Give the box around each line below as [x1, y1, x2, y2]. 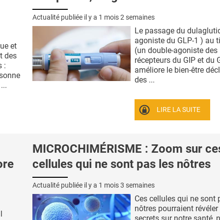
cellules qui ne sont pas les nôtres [32, 157, 211, 171]
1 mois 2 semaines [99, 13, 155, 21]
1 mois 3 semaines [99, 181, 155, 190]
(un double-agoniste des [135, 45, 218, 55]
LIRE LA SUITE [157, 105, 201, 114]
